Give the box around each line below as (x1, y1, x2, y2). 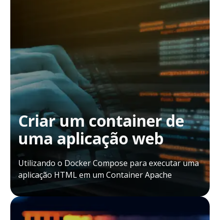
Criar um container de (18, 110, 184, 131)
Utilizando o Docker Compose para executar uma (18, 157, 199, 168)
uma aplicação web (18, 127, 164, 149)
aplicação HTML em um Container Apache (18, 169, 172, 180)
